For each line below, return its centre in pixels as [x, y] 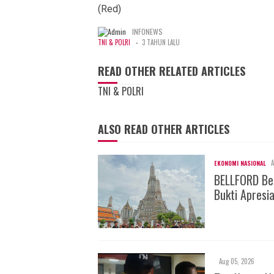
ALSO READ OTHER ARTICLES [164, 129]
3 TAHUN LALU [161, 42]
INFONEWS [147, 31]
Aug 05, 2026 [237, 261]
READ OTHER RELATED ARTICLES [172, 71]
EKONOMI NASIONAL [240, 163]
